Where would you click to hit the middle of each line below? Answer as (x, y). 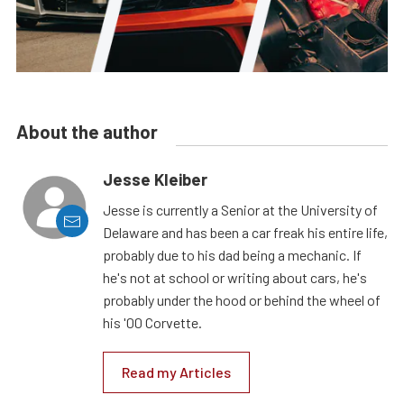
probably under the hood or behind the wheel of (242, 300)
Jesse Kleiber (155, 180)
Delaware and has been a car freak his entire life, (245, 233)
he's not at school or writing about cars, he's (235, 278)
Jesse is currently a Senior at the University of (240, 210)
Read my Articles (176, 372)
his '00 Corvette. (152, 323)
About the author (87, 132)
